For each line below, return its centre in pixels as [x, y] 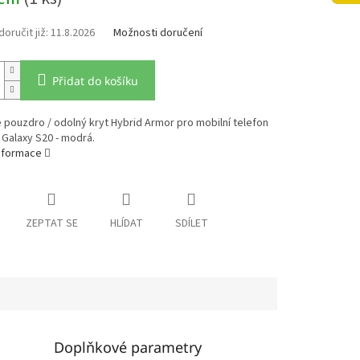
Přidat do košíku [95, 81]
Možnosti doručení [157, 33]
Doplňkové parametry [128, 348]
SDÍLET [191, 224]
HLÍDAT [126, 224]
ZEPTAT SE [51, 224]
